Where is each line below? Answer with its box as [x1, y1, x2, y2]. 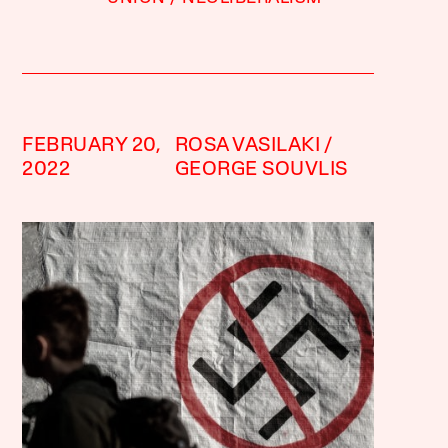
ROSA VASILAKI [174, 135, 321, 156]
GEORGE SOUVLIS [174, 159, 348, 180]
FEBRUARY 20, [22, 135, 162, 156]
